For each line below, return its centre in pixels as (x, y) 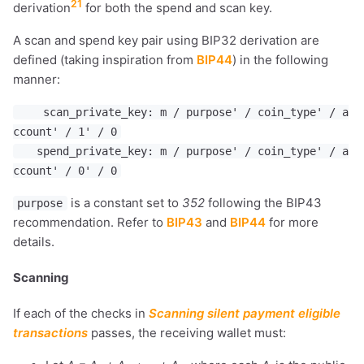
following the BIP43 (263, 203)
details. (34, 242)
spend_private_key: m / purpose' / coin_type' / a (183, 152)
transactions (50, 333)
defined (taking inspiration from (105, 60)
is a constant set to (124, 203)
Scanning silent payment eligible (245, 313)
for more (292, 223)
